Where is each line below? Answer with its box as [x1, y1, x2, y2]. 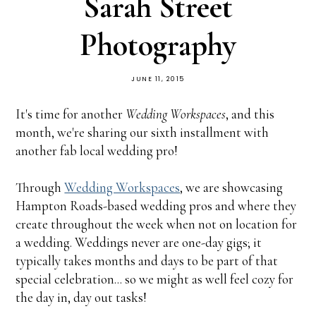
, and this [226, 106, 275, 123]
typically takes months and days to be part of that [16, 253, 279, 269]
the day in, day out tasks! [16, 289, 147, 306]
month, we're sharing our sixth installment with [16, 124, 269, 141]
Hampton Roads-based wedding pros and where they [16, 197, 297, 214]
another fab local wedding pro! [16, 142, 178, 159]
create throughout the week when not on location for [16, 216, 298, 233]
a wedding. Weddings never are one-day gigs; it [16, 234, 262, 251]
